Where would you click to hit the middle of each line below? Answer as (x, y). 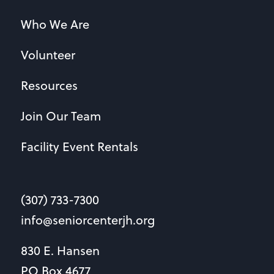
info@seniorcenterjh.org (87, 220)
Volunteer (48, 55)
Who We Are (55, 24)
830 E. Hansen (60, 250)
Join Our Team (61, 116)
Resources (49, 85)
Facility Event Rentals (79, 146)
